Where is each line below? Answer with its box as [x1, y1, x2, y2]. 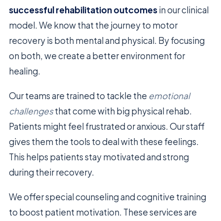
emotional [148, 90, 190, 101]
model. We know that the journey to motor [9, 19, 178, 31]
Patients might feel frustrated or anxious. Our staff [9, 120, 205, 132]
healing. [9, 65, 40, 76]
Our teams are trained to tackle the [9, 90, 148, 101]
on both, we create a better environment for [9, 50, 185, 61]
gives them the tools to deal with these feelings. [9, 136, 199, 147]
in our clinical [157, 4, 209, 15]
